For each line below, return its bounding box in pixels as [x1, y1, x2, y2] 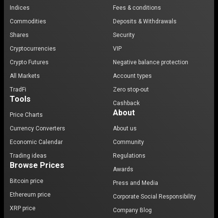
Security [113, 32, 135, 38]
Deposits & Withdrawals [113, 18, 177, 25]
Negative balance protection [113, 59, 188, 66]
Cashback [113, 100, 140, 107]
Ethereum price [10, 191, 51, 198]
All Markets [10, 73, 40, 79]
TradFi [10, 86, 26, 93]
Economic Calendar [10, 139, 63, 145]
